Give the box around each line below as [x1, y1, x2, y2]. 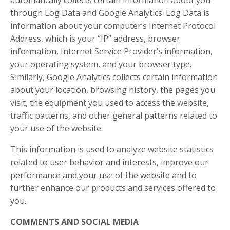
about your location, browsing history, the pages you [10, 84, 215, 95]
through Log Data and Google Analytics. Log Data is [10, 7, 209, 18]
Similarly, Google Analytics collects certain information [10, 71, 218, 83]
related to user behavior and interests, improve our [10, 157, 208, 168]
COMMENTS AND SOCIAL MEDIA [10, 216, 141, 227]
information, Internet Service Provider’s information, [10, 46, 213, 57]
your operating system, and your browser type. [10, 59, 191, 70]
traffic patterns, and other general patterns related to [10, 110, 217, 121]
